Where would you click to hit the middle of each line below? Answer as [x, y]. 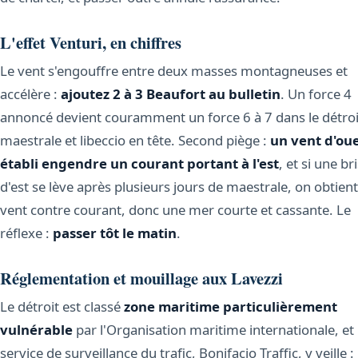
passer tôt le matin [115, 233]
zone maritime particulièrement [231, 307]
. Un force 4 [316, 94]
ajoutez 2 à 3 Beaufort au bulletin [171, 94]
